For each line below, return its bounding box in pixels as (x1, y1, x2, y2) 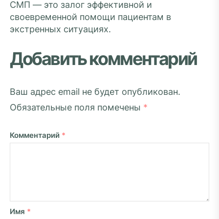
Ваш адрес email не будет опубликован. (10, 87, 180, 97)
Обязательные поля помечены (10, 102, 143, 112)
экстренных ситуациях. (10, 24, 111, 34)
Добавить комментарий (10, 48, 197, 69)
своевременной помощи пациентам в (10, 12, 171, 22)
